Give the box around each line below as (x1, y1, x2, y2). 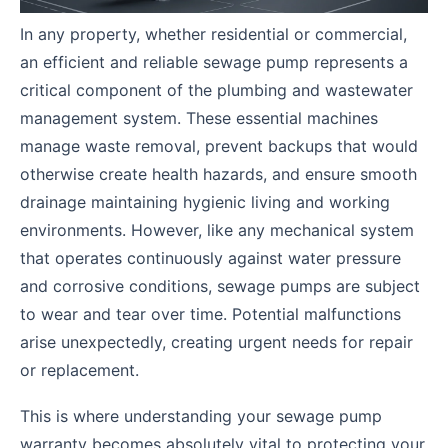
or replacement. (20, 359, 139, 380)
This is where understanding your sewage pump (20, 405, 382, 426)
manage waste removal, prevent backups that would (20, 135, 418, 156)
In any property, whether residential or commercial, (20, 23, 407, 44)
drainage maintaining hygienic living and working (20, 191, 390, 212)
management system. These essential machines (20, 107, 378, 128)
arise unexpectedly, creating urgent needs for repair (20, 331, 413, 352)
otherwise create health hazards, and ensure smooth (20, 163, 417, 184)
